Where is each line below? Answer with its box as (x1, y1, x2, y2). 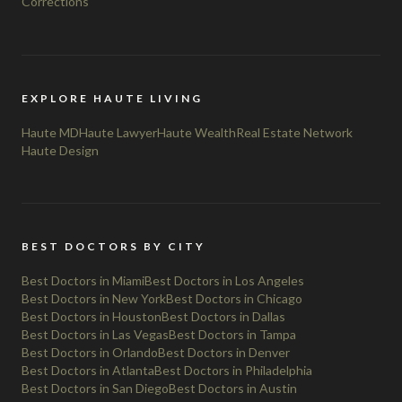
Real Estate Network (236, 124, 353, 140)
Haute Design (22, 142, 99, 158)
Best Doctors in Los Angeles (144, 272, 304, 288)
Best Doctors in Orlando (22, 344, 158, 360)
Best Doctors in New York (22, 290, 166, 306)
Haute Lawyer (79, 124, 157, 140)
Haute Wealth (157, 124, 236, 140)
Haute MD (22, 124, 79, 140)
